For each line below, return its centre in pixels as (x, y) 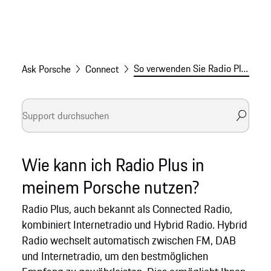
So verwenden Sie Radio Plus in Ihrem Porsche (244, 69)
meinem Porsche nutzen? (110, 187)
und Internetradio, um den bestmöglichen (115, 256)
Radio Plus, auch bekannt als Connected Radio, (127, 209)
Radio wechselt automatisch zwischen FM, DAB (129, 240)
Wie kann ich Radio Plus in (113, 165)
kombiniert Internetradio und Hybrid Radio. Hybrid (134, 225)
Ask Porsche (46, 69)
